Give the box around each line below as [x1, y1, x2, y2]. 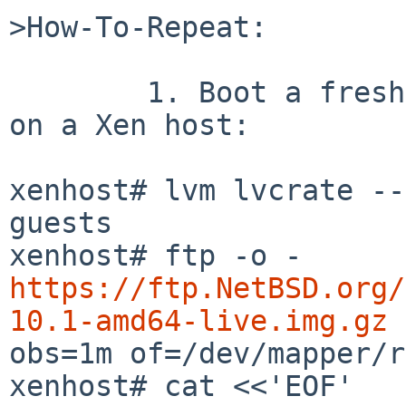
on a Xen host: [9, 108, 250, 141]
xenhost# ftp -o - [302, 238, 319, 272]
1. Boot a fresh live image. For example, [9, 75, 147, 109]
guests [9, 206, 112, 239]
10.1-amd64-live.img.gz [9, 304, 388, 337]
